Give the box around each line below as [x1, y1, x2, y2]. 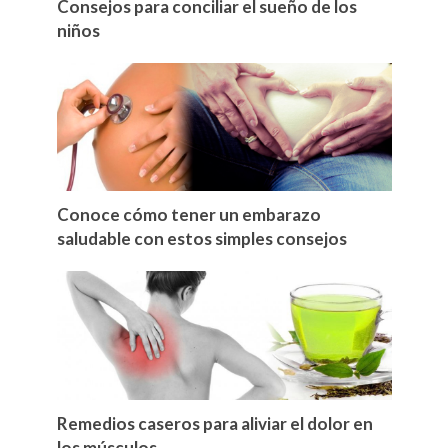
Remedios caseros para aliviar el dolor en [56, 412, 373, 434]
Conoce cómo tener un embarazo [56, 204, 321, 226]
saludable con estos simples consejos [56, 228, 347, 250]
